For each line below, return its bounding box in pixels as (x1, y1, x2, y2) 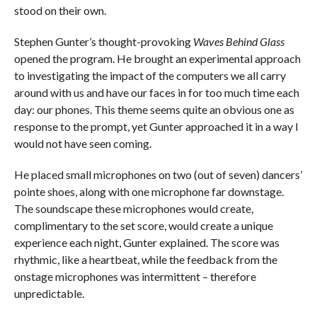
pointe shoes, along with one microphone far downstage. (13, 185, 284, 199)
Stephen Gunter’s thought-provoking (13, 35, 193, 49)
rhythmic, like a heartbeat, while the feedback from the (13, 253, 277, 267)
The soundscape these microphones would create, (13, 202, 253, 216)
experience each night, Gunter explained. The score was (13, 236, 279, 250)
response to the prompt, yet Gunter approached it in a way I (13, 120, 299, 134)
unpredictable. (13, 287, 84, 301)
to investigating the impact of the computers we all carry (13, 69, 286, 83)
